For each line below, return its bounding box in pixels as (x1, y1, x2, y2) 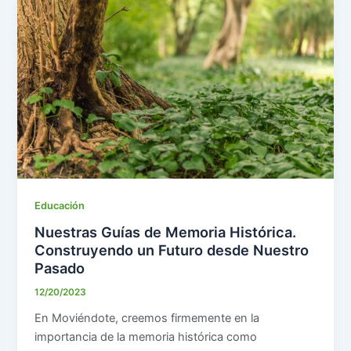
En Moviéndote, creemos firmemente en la (34, 310, 260, 325)
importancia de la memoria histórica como (34, 329, 258, 344)
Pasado (34, 259, 85, 277)
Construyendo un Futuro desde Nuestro (34, 241, 309, 259)
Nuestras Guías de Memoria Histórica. (34, 223, 297, 241)
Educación (34, 199, 85, 212)
